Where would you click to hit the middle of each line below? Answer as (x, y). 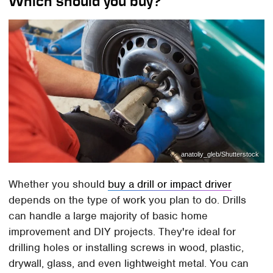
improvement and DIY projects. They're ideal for (122, 231)
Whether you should (58, 184)
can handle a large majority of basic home (108, 215)
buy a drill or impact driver (170, 184)
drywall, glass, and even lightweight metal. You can (129, 263)
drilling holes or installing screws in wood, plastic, (126, 247)
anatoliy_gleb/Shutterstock (220, 154)
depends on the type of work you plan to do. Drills (128, 200)
